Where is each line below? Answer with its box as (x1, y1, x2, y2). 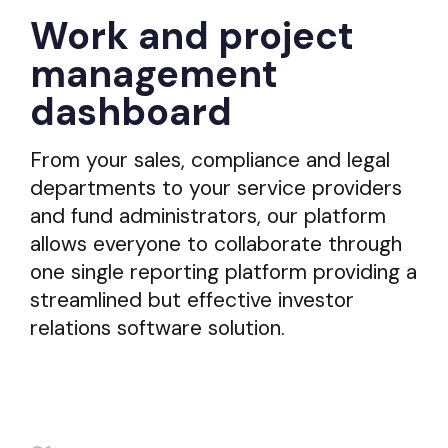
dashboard (30, 86, 232, 137)
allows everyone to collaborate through (30, 229, 402, 258)
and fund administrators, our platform (30, 201, 386, 230)
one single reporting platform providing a (30, 257, 417, 286)
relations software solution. (30, 313, 285, 342)
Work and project (30, 10, 354, 61)
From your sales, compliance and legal (30, 145, 390, 174)
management (30, 48, 278, 99)
